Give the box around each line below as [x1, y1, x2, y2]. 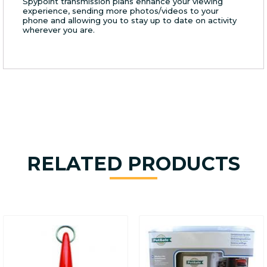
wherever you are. [23, 25, 95, 35]
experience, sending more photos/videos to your [23, 6, 219, 16]
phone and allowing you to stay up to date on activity [23, 15, 237, 26]
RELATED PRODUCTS [27, 152, 240, 176]
